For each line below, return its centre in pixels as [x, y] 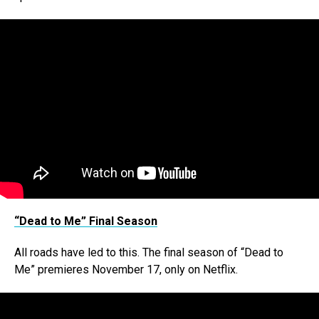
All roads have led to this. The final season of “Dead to [149, 253]
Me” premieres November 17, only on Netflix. [126, 270]
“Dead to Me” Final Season [86, 221]
